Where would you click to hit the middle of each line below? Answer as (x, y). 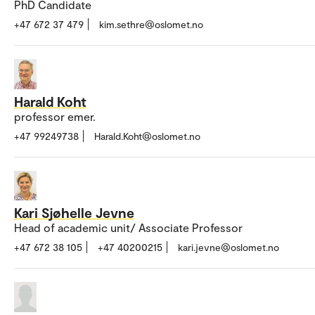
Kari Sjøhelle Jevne (74, 213)
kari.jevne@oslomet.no (229, 247)
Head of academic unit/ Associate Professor (128, 228)
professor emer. (55, 116)
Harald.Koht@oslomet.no (147, 136)
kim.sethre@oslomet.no (151, 25)
